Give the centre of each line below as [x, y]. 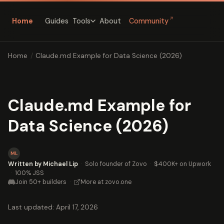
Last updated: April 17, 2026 [53, 207]
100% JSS [29, 173]
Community [149, 21]
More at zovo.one [106, 182]
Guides [57, 21]
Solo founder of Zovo [116, 164]
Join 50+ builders [41, 182]
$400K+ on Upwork [182, 164]
